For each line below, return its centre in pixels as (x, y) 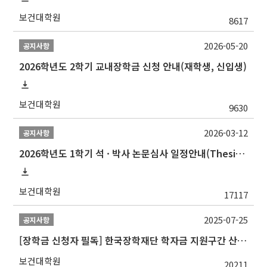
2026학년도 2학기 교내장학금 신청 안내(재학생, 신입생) (133, 66)
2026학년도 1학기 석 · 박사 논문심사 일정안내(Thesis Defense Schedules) (240, 153)
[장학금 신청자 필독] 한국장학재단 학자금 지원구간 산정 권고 (242, 240)
